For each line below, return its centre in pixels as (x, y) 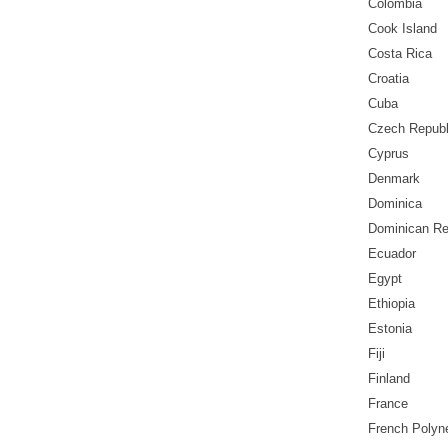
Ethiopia (391, 304)
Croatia (388, 79)
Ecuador (392, 254)
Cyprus (388, 154)
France (388, 404)
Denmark (394, 179)
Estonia (390, 329)
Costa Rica (400, 54)
